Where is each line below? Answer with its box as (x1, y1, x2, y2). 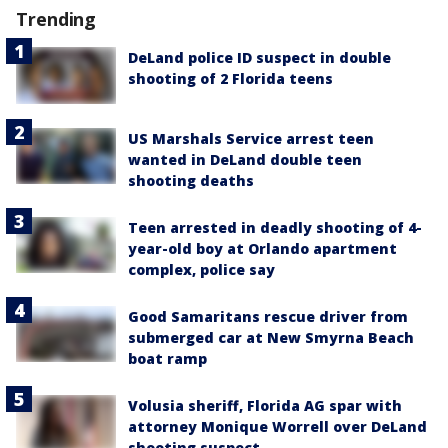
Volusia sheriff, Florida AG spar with (128, 395, 402, 415)
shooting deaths (128, 170, 254, 190)
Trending (16, 7, 97, 32)
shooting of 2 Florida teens (128, 69, 333, 89)
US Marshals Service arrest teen (128, 128, 374, 148)
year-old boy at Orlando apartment (128, 238, 397, 258)
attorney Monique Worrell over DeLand (128, 416, 427, 436)
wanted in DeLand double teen (128, 149, 362, 169)
